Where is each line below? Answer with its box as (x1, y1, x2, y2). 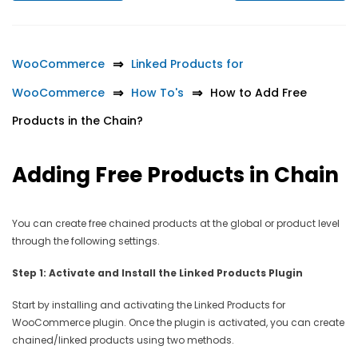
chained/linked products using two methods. (12, 333, 237, 348)
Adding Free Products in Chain (12, 161, 339, 190)
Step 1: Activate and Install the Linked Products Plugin (12, 266, 303, 280)
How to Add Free (210, 85, 307, 101)
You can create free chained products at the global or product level (12, 217, 340, 231)
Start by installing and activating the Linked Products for (12, 298, 285, 312)
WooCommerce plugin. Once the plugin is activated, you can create (12, 316, 344, 330)
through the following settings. (12, 234, 162, 249)
